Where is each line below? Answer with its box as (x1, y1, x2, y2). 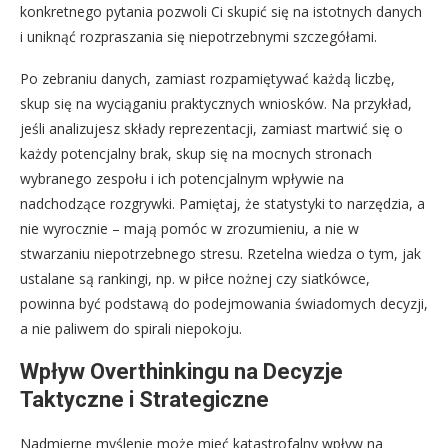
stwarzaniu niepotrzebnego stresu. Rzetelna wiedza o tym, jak (20, 243, 421, 263)
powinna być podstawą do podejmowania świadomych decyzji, (20, 293, 428, 313)
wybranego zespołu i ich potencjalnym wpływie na (20, 168, 344, 188)
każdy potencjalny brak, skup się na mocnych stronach (20, 143, 372, 163)
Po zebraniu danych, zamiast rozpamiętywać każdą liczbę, (20, 68, 395, 88)
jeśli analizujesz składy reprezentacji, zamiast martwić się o (20, 118, 403, 138)
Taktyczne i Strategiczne (20, 386, 269, 412)
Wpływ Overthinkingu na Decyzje (20, 358, 343, 384)
